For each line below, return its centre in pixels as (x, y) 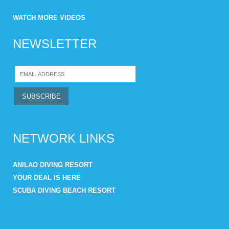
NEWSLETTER (55, 43)
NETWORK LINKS (64, 138)
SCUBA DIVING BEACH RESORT (64, 190)
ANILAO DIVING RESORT (53, 165)
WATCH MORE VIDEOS (49, 17)
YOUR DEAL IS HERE (47, 177)
